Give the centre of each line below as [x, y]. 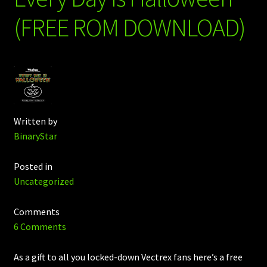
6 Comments [40, 226]
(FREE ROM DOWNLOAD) [129, 28]
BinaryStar [35, 136]
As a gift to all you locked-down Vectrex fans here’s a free [128, 257]
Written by [35, 121]
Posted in [33, 166]
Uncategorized [44, 181]
